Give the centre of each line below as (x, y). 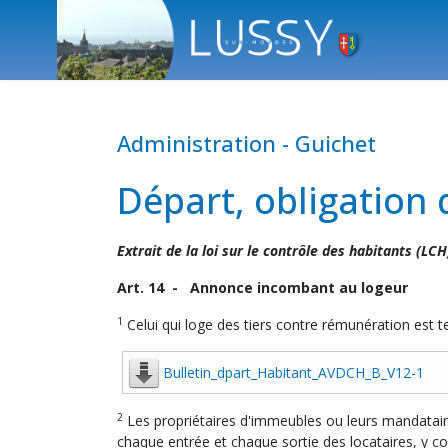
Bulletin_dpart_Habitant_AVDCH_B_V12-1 (293, 372)
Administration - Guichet (246, 143)
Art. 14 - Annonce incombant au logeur (262, 287)
